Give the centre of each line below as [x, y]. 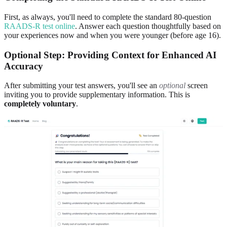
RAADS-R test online [40, 26]
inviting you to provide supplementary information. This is [97, 95]
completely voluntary [40, 104]
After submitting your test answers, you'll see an [82, 86]
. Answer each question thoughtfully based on [148, 26]
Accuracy [24, 66]
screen [197, 86]
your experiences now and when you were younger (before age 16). [112, 35]
